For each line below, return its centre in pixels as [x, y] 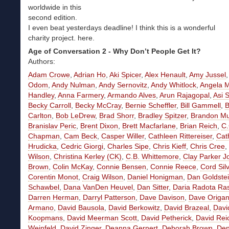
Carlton [40, 116]
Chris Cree [208, 146]
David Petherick [166, 218]
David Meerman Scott [102, 218]
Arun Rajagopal [185, 95]
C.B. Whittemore [152, 157]
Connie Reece [173, 167]
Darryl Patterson [109, 198]
